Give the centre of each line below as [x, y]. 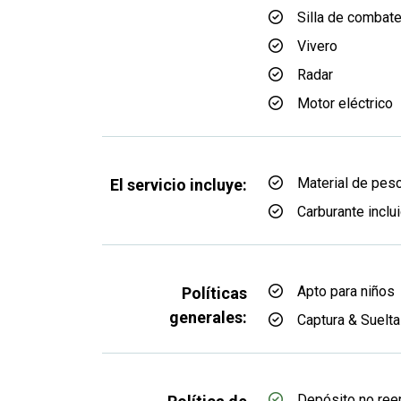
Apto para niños [346, 291]
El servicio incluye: [179, 185]
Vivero [317, 46]
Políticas [214, 293]
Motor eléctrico [345, 103]
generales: [208, 317]
